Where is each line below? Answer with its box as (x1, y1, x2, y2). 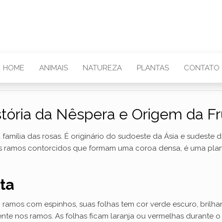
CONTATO (183, 63, 220, 72)
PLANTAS (136, 63, 169, 72)
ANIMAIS (39, 63, 68, 72)
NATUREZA (82, 63, 122, 72)
